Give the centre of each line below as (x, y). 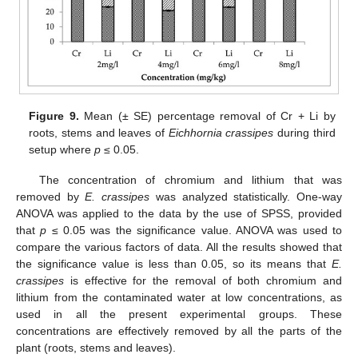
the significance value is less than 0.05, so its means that (174, 264)
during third (304, 133)
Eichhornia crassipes (221, 133)
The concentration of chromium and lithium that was (190, 180)
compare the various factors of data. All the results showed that (179, 247)
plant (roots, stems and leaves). (96, 348)
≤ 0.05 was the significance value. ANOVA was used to (195, 231)
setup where (62, 150)
